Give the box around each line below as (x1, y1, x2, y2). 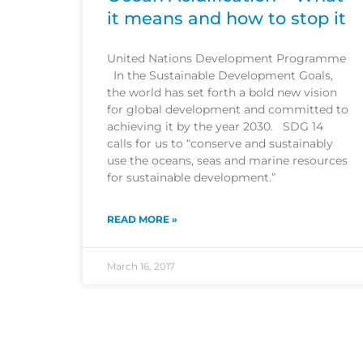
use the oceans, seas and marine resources (107, 153, 348, 169)
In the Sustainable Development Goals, (107, 68, 333, 83)
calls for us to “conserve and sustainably (107, 136, 333, 152)
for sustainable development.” (107, 170, 275, 186)
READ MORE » (107, 213, 177, 226)
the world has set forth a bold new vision (107, 85, 337, 100)
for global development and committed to (107, 102, 348, 117)
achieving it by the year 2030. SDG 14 (107, 119, 323, 135)
